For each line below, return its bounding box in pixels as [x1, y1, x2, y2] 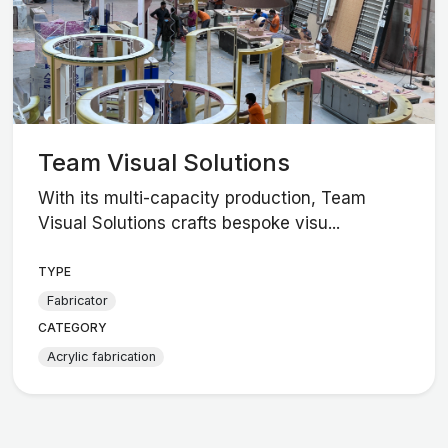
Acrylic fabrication [46, 349, 156, 364]
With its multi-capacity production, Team [38, 187, 367, 208]
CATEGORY [38, 319, 108, 335]
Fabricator [46, 293, 108, 308]
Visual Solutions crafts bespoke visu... [38, 212, 341, 233]
